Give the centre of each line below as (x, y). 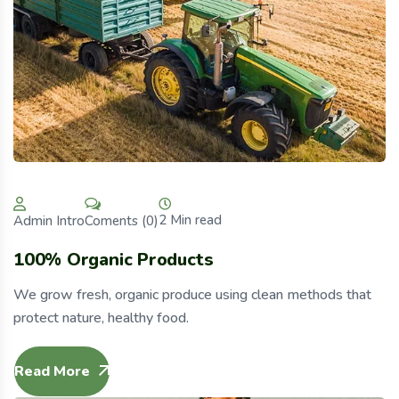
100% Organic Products (114, 260)
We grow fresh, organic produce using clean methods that (192, 295)
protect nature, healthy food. (101, 318)
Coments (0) (122, 220)
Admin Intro (49, 221)
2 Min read (190, 220)
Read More (52, 372)
